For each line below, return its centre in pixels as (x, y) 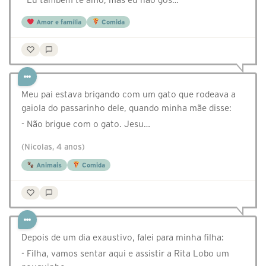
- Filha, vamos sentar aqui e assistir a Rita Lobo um (125, 254)
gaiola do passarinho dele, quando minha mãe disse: (126, 108)
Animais (48, 165)
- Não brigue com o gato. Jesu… (86, 124)
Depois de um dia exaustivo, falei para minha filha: (123, 237)
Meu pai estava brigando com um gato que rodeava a (129, 94)
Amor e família (58, 22)
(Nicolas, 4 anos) (53, 147)
